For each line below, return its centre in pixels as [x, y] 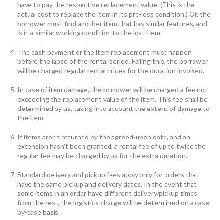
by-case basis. [39, 212]
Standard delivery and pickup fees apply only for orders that [108, 175]
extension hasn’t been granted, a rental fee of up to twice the [111, 146]
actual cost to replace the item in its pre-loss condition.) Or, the [114, 14]
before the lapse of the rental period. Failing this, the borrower [112, 61]
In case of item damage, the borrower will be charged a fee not [112, 90]
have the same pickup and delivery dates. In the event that [107, 184]
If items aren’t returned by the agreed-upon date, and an [104, 137]
